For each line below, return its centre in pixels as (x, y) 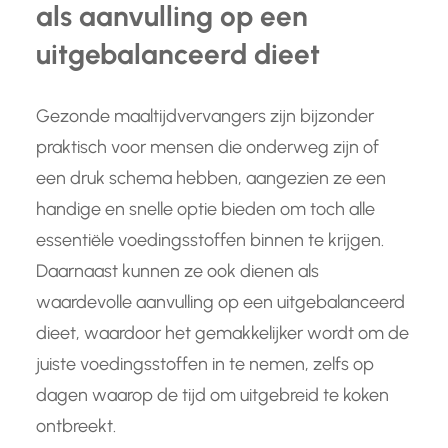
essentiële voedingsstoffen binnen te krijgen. (210, 240)
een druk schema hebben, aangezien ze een (211, 178)
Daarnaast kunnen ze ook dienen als (177, 271)
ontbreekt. (76, 426)
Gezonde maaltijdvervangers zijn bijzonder (205, 116)
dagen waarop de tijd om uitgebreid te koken (212, 395)
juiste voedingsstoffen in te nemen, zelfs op (205, 364)
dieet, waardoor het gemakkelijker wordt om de (222, 333)
